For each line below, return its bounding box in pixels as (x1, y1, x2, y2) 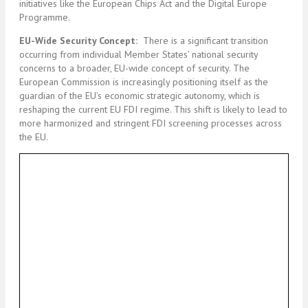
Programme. (19, 10, 70, 23)
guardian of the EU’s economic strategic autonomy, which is (19, 89, 260, 102)
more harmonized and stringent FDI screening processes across (19, 116, 282, 129)
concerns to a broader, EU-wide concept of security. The (19, 61, 250, 74)
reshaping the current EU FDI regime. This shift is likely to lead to (19, 102, 287, 115)
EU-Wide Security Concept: (19, 34, 140, 47)
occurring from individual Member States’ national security (19, 47, 258, 60)
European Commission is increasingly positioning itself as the (19, 75, 268, 88)
